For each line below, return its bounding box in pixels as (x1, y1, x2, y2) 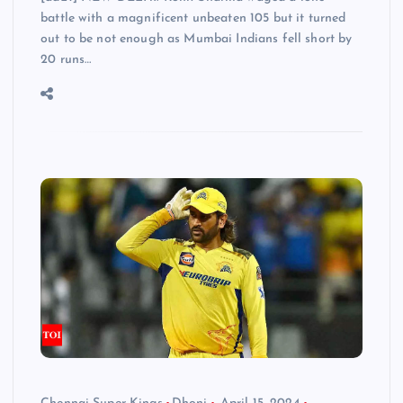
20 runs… (40, 52, 92, 67)
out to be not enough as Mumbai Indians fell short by (40, 31, 353, 46)
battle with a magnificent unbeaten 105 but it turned (40, 11, 346, 25)
